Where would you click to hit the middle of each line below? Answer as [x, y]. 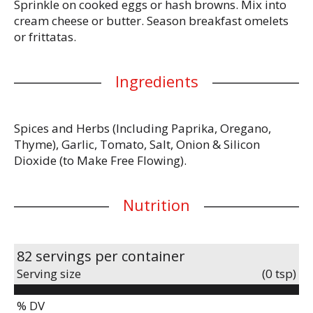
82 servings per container [101, 256]
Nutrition [156, 205]
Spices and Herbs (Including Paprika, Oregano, [143, 128]
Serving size [49, 274]
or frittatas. [45, 37]
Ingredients [156, 81]
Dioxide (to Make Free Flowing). [100, 160]
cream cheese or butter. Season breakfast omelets [151, 21]
